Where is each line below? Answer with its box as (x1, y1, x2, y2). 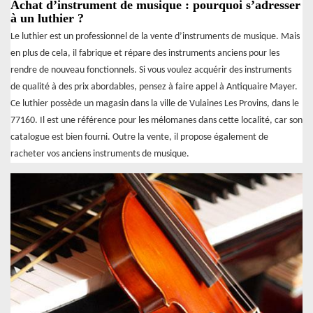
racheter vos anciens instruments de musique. (10, 149, 189, 160)
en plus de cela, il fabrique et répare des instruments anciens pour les (10, 48, 279, 59)
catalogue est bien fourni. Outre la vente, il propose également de (10, 132, 268, 143)
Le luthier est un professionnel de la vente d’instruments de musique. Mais (10, 31, 300, 43)
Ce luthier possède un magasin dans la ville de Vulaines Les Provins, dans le (10, 99, 299, 110)
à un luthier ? (10, 11, 84, 26)
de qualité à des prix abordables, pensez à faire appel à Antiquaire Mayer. (10, 82, 298, 93)
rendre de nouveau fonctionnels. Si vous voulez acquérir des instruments (10, 65, 291, 76)
